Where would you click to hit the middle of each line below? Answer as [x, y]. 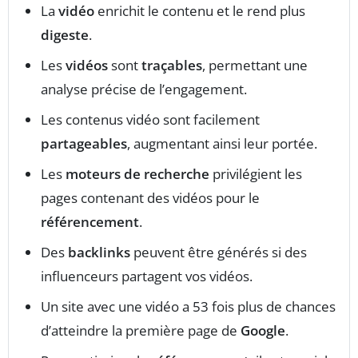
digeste [65, 35]
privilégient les [256, 174]
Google [263, 331]
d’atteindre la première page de [141, 331]
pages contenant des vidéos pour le [150, 198]
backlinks [99, 253]
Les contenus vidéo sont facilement [150, 120]
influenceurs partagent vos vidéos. [147, 276]
